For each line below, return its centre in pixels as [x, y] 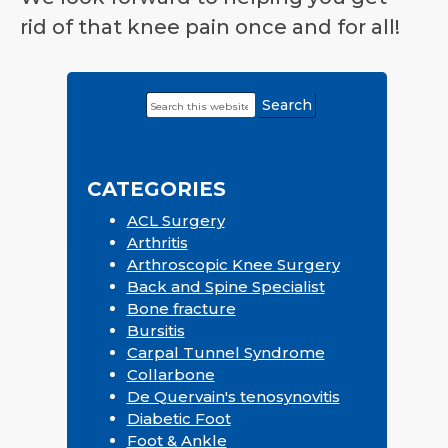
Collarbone [170, 374]
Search [173, 101]
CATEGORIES [156, 188]
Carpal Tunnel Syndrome [225, 352]
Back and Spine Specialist [225, 286]
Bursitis [155, 330]
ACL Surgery [175, 220]
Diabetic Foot [178, 418]
